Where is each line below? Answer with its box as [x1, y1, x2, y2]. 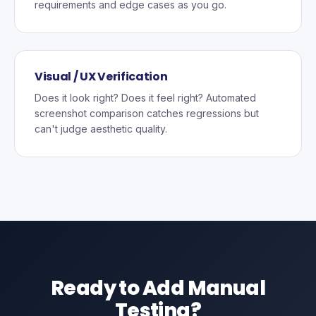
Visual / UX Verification [35, 68, 168, 85]
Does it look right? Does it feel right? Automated [35, 92, 256, 104]
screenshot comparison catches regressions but [35, 107, 259, 119]
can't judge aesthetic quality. [35, 123, 167, 135]
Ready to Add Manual [50, 274, 266, 302]
